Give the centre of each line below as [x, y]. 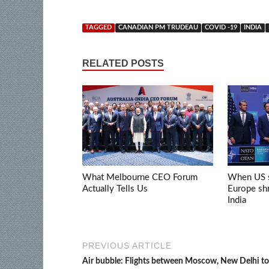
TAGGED [98, 27]
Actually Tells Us [115, 189]
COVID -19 [221, 27]
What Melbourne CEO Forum [140, 178]
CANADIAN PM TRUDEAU [158, 27]
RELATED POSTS [123, 63]
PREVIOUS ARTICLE [127, 246]
